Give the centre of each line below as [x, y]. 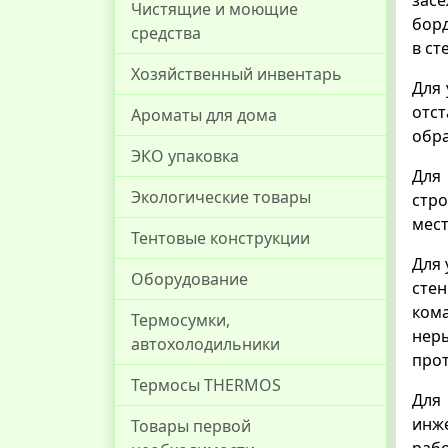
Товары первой [191, 426]
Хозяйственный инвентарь [236, 74]
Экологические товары [221, 197]
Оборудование [189, 279]
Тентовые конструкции [220, 238]
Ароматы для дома [204, 115]
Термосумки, [180, 320]
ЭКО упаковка [185, 156]
